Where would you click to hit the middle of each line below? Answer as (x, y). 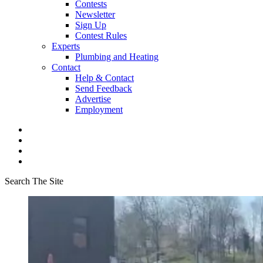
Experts (66, 46)
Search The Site (34, 181)
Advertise (93, 99)
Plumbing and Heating (117, 57)
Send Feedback (104, 88)
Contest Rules (101, 36)
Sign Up (91, 25)
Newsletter (95, 14)
